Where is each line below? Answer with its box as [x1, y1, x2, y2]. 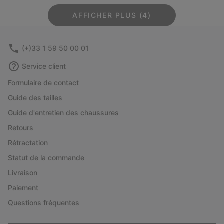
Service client [22, 62, 66, 71]
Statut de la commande [8, 153, 84, 162]
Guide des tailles [8, 93, 62, 102]
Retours [8, 123, 33, 132]
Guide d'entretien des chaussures [8, 108, 119, 117]
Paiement [8, 183, 38, 192]
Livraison [8, 168, 37, 177]
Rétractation [8, 138, 48, 147]
